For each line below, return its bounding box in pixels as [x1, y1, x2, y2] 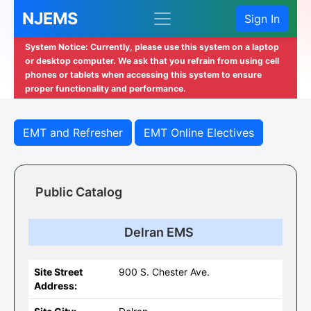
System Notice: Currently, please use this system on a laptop [25, 42, 279, 52]
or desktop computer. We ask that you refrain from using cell [25, 56, 279, 66]
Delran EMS [124, 225, 194, 239]
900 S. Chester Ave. [119, 266, 210, 278]
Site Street [34, 266, 83, 278]
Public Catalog [35, 185, 122, 199]
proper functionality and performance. [25, 83, 186, 94]
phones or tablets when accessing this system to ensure [25, 69, 262, 80]
